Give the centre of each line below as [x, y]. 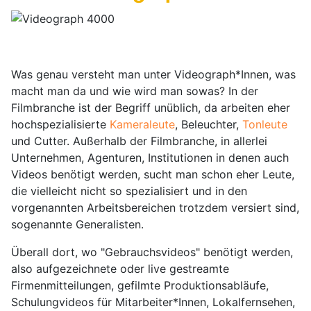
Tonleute [265, 124]
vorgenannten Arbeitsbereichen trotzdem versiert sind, [155, 207]
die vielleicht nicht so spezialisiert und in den [129, 191]
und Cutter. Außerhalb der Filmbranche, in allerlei [139, 141]
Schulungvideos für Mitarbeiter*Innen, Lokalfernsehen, [153, 302]
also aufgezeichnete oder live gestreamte [120, 268]
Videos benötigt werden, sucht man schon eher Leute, [153, 174]
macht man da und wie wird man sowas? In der [135, 91]
